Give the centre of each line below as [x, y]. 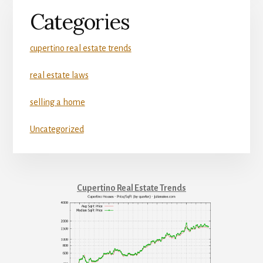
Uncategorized [57, 129]
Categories [80, 22]
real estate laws [59, 75]
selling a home [57, 102]
